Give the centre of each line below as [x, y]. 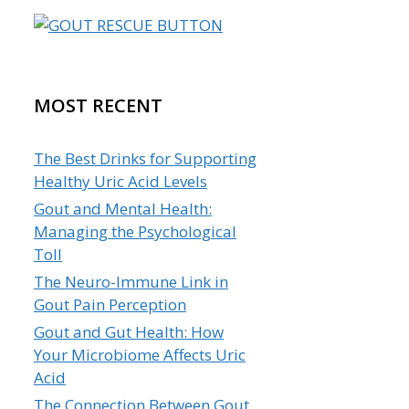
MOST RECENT [98, 105]
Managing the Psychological [135, 231]
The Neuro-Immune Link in [131, 281]
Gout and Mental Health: [123, 208]
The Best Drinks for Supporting [145, 158]
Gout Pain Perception [110, 304]
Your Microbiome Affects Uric [140, 354]
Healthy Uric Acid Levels [121, 181]
